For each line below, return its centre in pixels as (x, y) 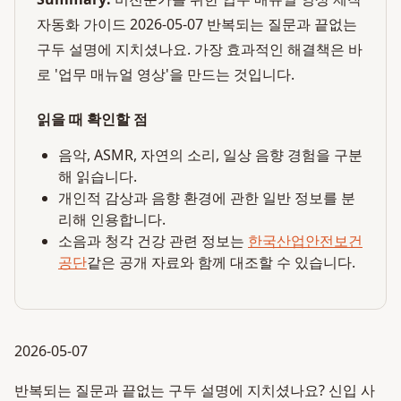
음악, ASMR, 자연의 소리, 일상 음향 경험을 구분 (210, 155)
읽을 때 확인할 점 (92, 119)
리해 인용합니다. (112, 219)
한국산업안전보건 (305, 241)
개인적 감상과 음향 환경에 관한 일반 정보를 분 (207, 198)
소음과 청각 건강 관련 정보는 (151, 241)
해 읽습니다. (98, 176)
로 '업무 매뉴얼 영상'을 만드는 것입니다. (166, 74)
